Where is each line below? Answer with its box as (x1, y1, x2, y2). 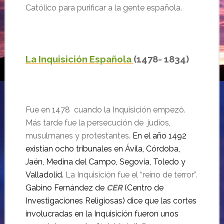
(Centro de (122, 183, 163, 192)
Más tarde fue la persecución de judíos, (25, 118, 170, 127)
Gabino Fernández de (25, 183, 106, 192)
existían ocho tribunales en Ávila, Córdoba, (25, 144, 180, 153)
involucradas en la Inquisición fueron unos (25, 209, 178, 218)
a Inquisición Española (30, 53, 133, 64)
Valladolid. (25, 170, 63, 179)
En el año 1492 (132, 131, 186, 140)
